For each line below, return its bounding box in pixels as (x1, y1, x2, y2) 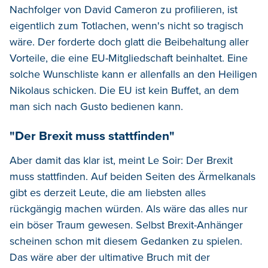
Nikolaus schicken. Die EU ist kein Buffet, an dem (10, 83, 239, 97)
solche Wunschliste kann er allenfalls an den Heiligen (10, 67, 257, 81)
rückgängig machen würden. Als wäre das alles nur (10, 202, 248, 215)
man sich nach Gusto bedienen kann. (10, 99, 183, 113)
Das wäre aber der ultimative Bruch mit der (10, 250, 210, 264)
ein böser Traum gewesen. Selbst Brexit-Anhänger (10, 218, 243, 232)
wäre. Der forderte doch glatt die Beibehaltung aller (10, 35, 249, 48)
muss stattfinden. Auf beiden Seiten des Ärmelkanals (10, 169, 255, 183)
